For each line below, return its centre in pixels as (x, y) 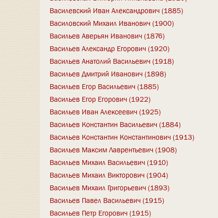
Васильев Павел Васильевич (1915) (107, 200)
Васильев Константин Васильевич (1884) (115, 124)
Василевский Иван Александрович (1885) (116, 10)
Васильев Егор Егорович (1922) (100, 99)
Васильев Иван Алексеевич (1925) (105, 112)
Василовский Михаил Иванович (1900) (112, 23)
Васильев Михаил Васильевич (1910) (109, 162)
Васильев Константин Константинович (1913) (122, 137)
